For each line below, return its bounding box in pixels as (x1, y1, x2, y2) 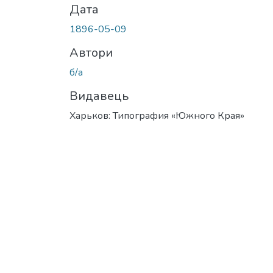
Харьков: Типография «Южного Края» (69, 108, 244, 122)
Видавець (69, 87, 129, 104)
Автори (69, 44, 113, 61)
